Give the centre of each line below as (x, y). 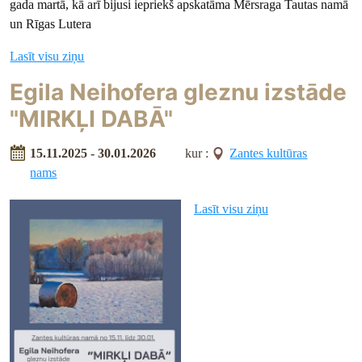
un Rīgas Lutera (51, 24)
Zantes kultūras (269, 153)
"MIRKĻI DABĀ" (92, 119)
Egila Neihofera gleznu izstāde (179, 93)
